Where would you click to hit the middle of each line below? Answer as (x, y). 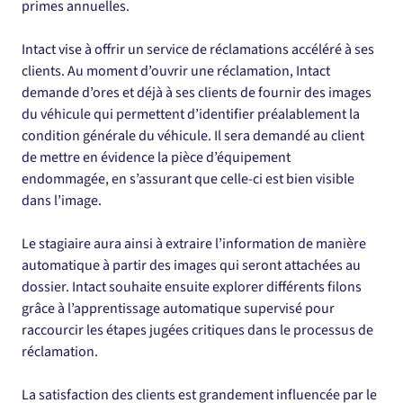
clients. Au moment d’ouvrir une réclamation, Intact (177, 71)
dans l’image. (62, 201)
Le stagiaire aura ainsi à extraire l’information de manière (195, 244)
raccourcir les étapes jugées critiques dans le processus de (199, 330)
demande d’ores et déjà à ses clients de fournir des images (198, 93)
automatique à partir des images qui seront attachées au (193, 265)
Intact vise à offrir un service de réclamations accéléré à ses (199, 49)
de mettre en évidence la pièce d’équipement (157, 157)
